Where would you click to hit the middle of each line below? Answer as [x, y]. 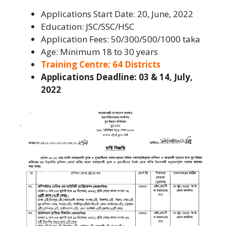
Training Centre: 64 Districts [101, 64]
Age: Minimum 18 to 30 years [99, 51]
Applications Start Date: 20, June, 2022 [117, 14]
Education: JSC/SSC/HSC [88, 26]
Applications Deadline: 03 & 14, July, [117, 77]
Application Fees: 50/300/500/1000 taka [121, 39]
